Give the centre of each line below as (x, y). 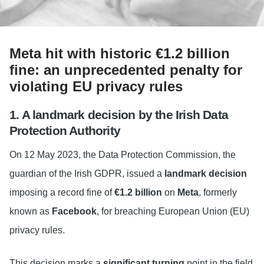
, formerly (218, 193)
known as (31, 212)
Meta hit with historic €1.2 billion (120, 53)
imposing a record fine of (62, 193)
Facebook (74, 212)
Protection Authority (65, 130)
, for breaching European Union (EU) (173, 212)
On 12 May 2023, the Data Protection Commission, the (123, 155)
